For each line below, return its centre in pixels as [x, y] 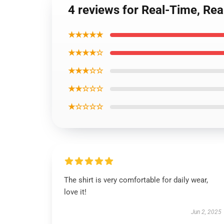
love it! [75, 192]
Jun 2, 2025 [206, 212]
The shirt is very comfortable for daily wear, [136, 180]
